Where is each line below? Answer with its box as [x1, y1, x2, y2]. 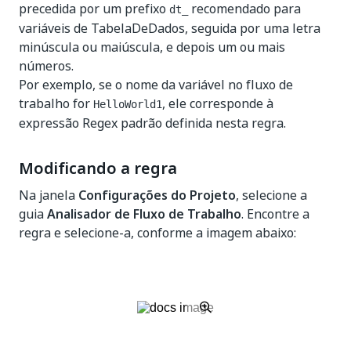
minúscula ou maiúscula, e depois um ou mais [19, 38, 285, 56]
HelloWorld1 [93, 98, 162, 110]
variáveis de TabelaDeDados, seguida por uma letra [19, 19, 320, 38]
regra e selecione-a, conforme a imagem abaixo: [19, 223, 296, 242]
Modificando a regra [19, 157, 177, 180]
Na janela [19, 186, 78, 204]
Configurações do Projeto [78, 186, 236, 204]
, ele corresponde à [162, 94, 273, 113]
